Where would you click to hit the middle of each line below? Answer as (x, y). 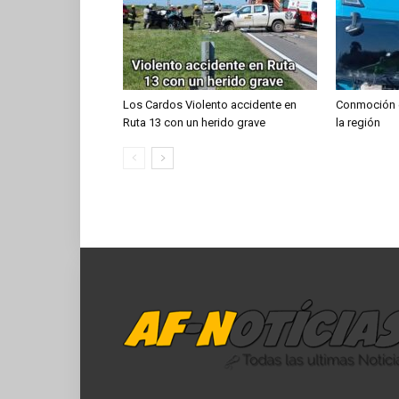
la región (358, 122)
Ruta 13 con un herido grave (194, 122)
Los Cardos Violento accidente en (210, 105)
